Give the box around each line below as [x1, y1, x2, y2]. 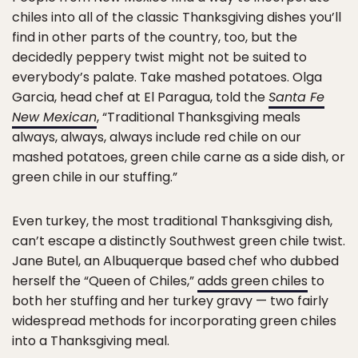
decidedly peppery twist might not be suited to [12, 48, 307, 67]
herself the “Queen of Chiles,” [12, 272, 197, 291]
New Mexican [12, 108, 97, 127]
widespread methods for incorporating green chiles [12, 312, 336, 331]
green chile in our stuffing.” [12, 168, 177, 187]
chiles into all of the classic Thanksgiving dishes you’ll [12, 8, 341, 27]
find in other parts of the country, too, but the [12, 28, 297, 47]
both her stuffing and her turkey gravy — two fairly [12, 292, 328, 311]
